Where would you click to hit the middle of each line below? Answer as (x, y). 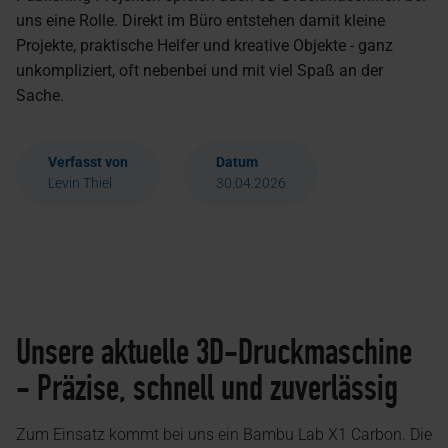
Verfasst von (88, 162)
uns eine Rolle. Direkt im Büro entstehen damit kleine (200, 20)
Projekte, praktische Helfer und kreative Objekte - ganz (204, 45)
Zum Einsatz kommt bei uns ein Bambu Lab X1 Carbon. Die (224, 434)
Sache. (40, 95)
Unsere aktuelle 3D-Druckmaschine (214, 352)
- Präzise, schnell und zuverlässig (207, 388)
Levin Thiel (80, 183)
